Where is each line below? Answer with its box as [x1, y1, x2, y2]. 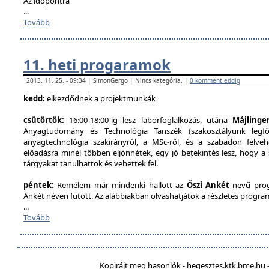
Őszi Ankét [186, 180, 229, 190]
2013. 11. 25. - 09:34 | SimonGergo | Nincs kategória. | [26, 76, 190, 85]
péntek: [23, 180, 54, 190]
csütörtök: [23, 115, 70, 125]
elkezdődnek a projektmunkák [47, 93, 156, 104]
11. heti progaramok [23, 55, 171, 74]
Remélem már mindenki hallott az [54, 180, 187, 190]
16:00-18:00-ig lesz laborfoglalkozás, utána [69, 115, 233, 125]
